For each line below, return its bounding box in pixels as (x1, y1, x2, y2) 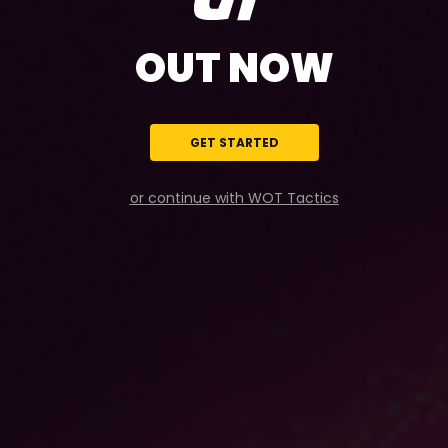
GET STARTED (189, 134, 279, 151)
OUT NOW (134, 40, 334, 96)
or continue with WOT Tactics (129, 188, 339, 208)
